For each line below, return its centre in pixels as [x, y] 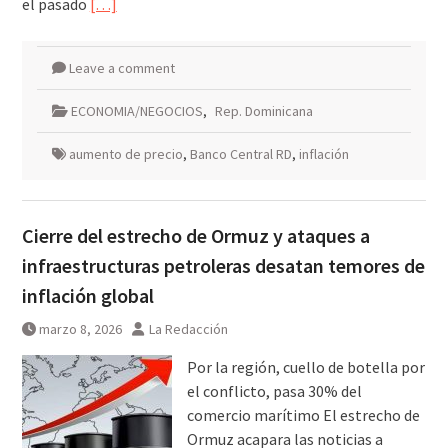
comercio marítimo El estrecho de [303, 415]
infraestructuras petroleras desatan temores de [223, 266]
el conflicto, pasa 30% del [274, 391]
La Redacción [188, 329]
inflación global [87, 296]
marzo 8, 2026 [80, 329]
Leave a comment [121, 68]
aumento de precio [125, 154]
